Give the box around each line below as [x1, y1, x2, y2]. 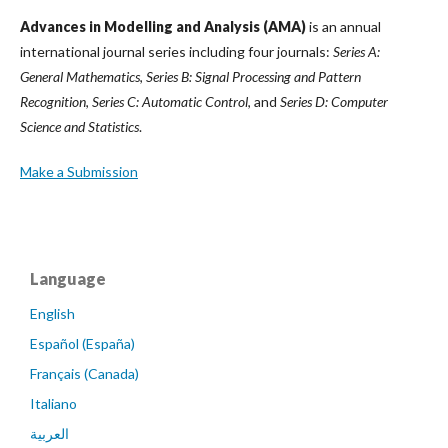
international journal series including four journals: [20, 43, 333, 61]
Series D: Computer [280, 93, 388, 111]
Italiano [30, 395, 77, 413]
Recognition [20, 93, 86, 111]
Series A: [333, 43, 383, 61]
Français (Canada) [30, 365, 139, 383]
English [30, 305, 75, 323]
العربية [30, 425, 69, 443]
